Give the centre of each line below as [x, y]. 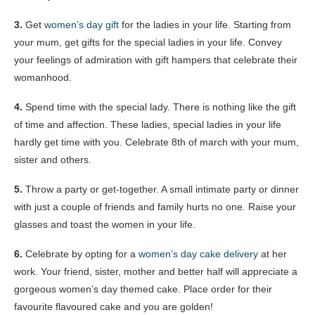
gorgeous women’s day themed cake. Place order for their [143, 289]
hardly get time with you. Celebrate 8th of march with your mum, [156, 142]
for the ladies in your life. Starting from [205, 25]
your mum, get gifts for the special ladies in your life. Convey [148, 43]
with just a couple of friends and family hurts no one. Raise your [155, 207]
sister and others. [53, 160]
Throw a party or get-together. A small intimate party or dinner [162, 189]
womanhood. [43, 78]
